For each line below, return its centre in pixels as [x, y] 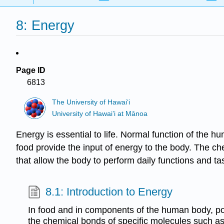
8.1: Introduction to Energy [109, 192]
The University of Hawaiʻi [91, 102]
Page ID [31, 70]
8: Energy [45, 25]
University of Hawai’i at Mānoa [100, 113]
